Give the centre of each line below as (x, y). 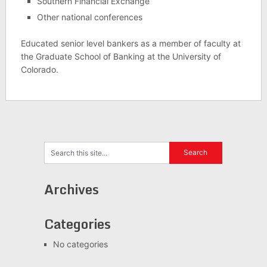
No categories (80, 244)
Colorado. (39, 69)
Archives (71, 189)
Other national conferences (89, 17)
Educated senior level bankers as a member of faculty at (131, 43)
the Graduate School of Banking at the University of (121, 56)
